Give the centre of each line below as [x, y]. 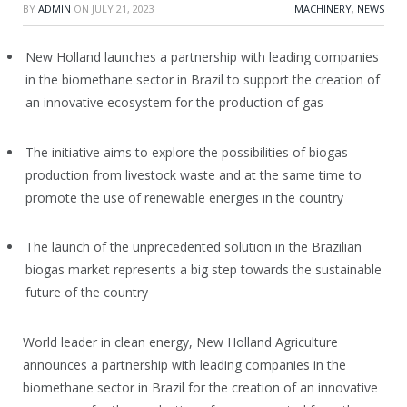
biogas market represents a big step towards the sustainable [203, 270]
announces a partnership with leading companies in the [184, 364]
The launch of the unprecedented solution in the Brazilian [194, 247]
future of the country [87, 293]
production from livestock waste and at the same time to [194, 174]
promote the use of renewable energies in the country [184, 197]
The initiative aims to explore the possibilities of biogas [187, 152]
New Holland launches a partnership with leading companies [202, 57]
